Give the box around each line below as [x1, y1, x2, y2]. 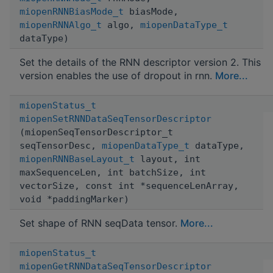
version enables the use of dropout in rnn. [19, 69, 215, 82]
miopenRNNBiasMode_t [19, 5, 124, 17]
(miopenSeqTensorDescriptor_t [19, 126, 173, 138]
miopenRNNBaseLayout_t [19, 153, 135, 165]
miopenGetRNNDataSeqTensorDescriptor [19, 260, 211, 272]
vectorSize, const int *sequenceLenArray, [19, 180, 239, 191]
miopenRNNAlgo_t [19, 19, 102, 30]
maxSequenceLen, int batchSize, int [19, 166, 206, 178]
